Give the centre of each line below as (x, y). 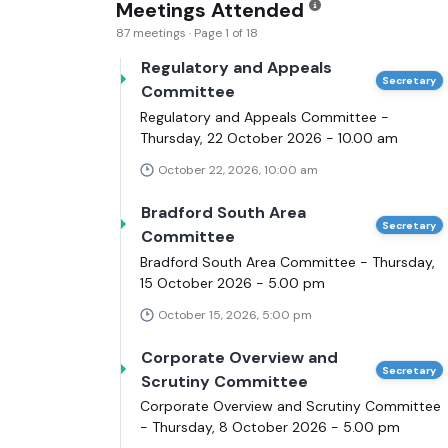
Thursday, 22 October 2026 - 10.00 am (269, 137)
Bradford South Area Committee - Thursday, (287, 261)
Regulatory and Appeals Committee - (264, 116)
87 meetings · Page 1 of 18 (187, 33)
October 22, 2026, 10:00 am (238, 169)
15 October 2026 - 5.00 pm (232, 282)
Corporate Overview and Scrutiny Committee (290, 406)
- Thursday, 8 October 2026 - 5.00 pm (270, 427)
